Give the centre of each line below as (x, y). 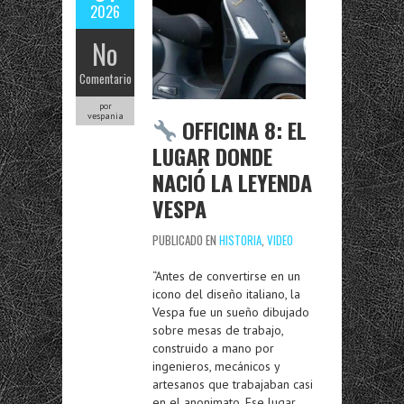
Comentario (105, 78)
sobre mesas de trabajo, (218, 330)
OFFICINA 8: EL (242, 130)
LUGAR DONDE (212, 156)
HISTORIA (240, 240)
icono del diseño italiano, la (226, 294)
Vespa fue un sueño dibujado (231, 312)
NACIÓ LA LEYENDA (232, 182)
